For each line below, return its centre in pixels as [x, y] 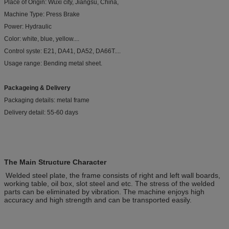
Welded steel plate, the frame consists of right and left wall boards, [113, 175]
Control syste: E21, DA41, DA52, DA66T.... [62, 51]
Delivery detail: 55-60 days [41, 112]
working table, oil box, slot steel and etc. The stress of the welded [109, 183]
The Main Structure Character [55, 162]
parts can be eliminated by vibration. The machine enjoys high [104, 191]
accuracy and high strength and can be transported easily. [98, 200]
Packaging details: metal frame [47, 100]
